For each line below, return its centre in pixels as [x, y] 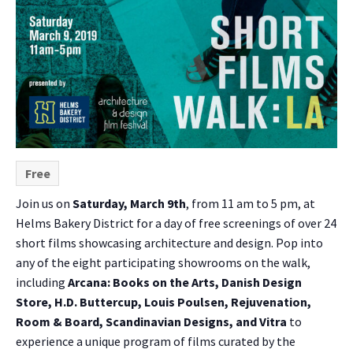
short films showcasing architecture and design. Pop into [169, 243]
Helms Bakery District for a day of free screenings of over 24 [176, 223]
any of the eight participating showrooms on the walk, [163, 263]
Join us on [44, 204]
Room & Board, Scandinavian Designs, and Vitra [151, 322]
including [42, 282]
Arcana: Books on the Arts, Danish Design [185, 282]
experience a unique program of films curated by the [156, 342]
